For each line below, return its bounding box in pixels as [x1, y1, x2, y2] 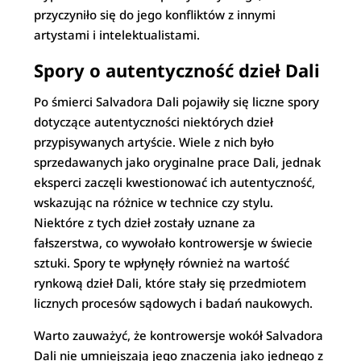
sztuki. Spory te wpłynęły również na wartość [34, 255, 290, 271]
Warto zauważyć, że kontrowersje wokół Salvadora [34, 327, 324, 343]
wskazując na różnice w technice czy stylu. [34, 194, 274, 210]
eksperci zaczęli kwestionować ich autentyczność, [34, 174, 316, 190]
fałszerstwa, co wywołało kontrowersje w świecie [34, 234, 313, 251]
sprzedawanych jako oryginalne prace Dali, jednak [34, 154, 322, 170]
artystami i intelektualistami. [34, 27, 201, 43]
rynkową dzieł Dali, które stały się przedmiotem [34, 275, 307, 291]
